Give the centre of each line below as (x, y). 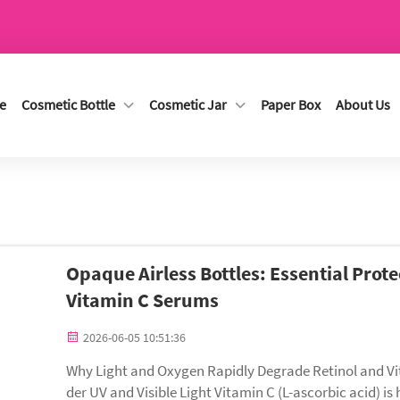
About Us (363, 104)
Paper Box (291, 104)
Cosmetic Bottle (68, 104)
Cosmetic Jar (188, 104)
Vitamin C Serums (142, 300)
